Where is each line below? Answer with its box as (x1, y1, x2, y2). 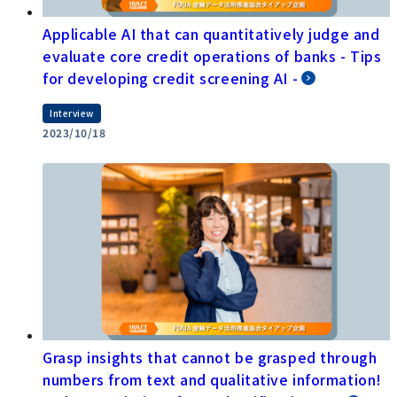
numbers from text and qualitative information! (43, 368, 382, 390)
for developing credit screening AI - (43, 66, 299, 89)
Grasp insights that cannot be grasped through (43, 346, 378, 368)
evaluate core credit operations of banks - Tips (43, 44, 382, 66)
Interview (50, 105, 95, 120)
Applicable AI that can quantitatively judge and (43, 22, 380, 44)
